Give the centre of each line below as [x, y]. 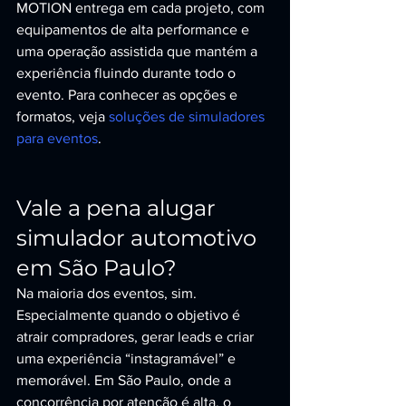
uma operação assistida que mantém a [139, 51]
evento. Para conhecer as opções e [129, 95]
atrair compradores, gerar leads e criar [137, 337]
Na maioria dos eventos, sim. [108, 293]
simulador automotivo [139, 238]
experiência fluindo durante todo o [128, 73]
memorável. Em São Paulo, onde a [126, 380]
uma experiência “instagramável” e [128, 358]
